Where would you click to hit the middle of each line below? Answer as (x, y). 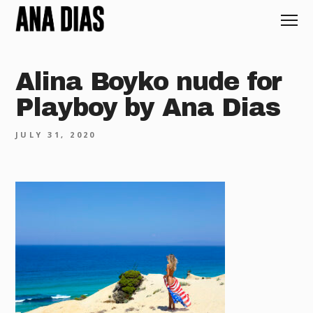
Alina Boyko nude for (149, 81)
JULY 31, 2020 (56, 134)
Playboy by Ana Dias (148, 107)
